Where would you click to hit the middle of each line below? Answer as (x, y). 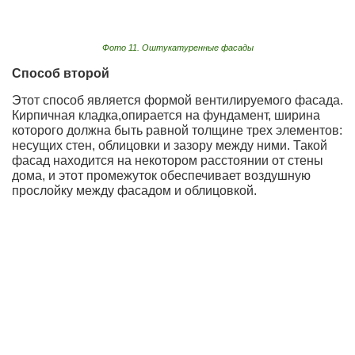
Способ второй (61, 74)
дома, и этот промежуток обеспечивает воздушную (161, 176)
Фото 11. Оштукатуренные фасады (177, 48)
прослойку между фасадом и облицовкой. (134, 191)
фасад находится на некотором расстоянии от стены (168, 161)
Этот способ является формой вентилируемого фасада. (177, 101)
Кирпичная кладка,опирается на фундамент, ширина (166, 116)
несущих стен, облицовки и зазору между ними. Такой (170, 146)
